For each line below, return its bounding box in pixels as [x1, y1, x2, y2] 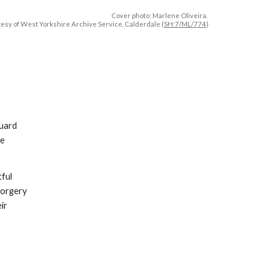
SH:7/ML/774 [164, 20, 207, 28]
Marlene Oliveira [152, 11, 207, 19]
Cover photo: [111, 11, 153, 19]
